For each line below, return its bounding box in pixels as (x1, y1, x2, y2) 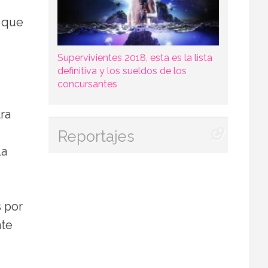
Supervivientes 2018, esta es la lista (57, 51, 212, 63)
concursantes (57, 78, 117, 90)
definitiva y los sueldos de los (57, 65, 187, 77)
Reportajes (58, 127, 135, 145)
